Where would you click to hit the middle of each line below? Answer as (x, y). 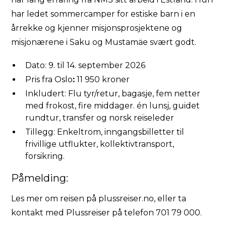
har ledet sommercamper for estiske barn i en (103, 14)
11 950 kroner (102, 80)
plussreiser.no (126, 199)
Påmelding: (40, 178)
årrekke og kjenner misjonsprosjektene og (97, 28)
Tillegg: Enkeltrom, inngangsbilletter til (105, 132)
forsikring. (45, 156)
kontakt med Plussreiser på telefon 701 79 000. (107, 213)
